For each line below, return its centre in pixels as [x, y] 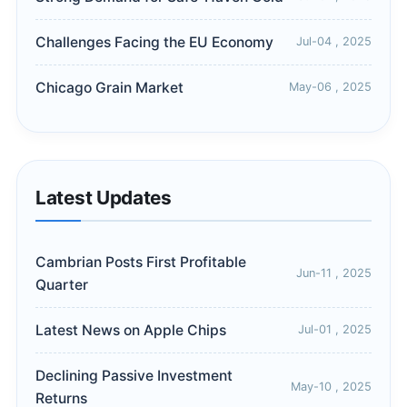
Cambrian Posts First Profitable [141, 262]
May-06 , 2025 [330, 87]
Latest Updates [104, 197]
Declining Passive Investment [134, 375]
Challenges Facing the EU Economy [154, 42]
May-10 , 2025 [331, 386]
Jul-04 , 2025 [334, 42]
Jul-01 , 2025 [335, 330]
